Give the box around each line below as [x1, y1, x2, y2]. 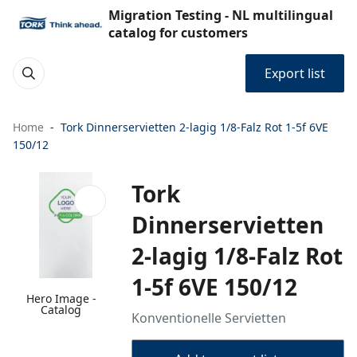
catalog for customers [108, 24, 248, 41]
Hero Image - [25, 291, 96, 307]
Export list [265, 65, 325, 82]
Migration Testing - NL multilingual [108, 6, 333, 24]
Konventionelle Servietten [131, 309, 287, 327]
